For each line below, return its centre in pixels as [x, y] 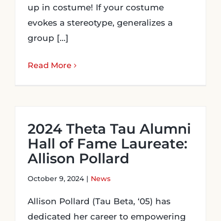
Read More [50, 65]
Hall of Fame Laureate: [108, 144]
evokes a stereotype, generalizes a [100, 23]
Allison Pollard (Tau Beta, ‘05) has [99, 201]
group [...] [48, 38]
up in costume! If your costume [96, 7]
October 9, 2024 [56, 179]
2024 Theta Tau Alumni [109, 129]
